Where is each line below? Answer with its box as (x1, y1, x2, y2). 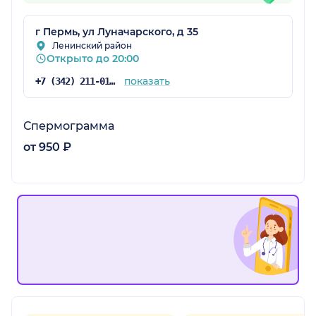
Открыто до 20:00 (47, 52, 139, 66)
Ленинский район (52, 40, 132, 51)
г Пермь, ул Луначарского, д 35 (35, 25, 198, 39)
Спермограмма (23, 119, 114, 133)
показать (123, 75, 170, 88)
